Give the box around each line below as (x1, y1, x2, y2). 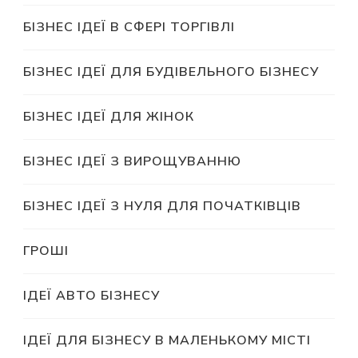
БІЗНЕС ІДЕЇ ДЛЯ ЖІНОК (23, 108, 194, 126)
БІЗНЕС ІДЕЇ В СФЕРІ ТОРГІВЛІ (23, 18, 235, 37)
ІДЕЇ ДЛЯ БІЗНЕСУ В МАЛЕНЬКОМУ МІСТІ (23, 332, 311, 350)
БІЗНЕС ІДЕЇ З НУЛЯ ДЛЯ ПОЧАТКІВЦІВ (23, 197, 301, 216)
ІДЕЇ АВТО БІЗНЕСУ (23, 287, 160, 305)
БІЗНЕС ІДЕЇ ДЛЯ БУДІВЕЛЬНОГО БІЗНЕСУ (23, 63, 319, 82)
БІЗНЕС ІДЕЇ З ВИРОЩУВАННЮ (23, 153, 241, 171)
